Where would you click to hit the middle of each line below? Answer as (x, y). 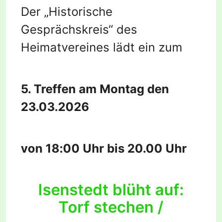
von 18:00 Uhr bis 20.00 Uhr (104, 149)
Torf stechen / (111, 207)
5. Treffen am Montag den (95, 89)
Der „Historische (67, 12)
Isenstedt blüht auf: (111, 190)
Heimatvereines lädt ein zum (102, 48)
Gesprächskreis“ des (79, 30)
